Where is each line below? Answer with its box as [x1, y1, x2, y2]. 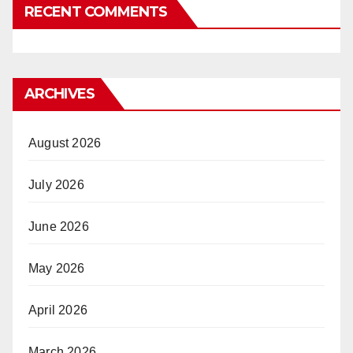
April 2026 [28, 303, 87, 318]
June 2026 [28, 220, 89, 234]
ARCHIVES [24, 85, 95, 103]
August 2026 [28, 136, 102, 150]
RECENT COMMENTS [24, 3, 168, 21]
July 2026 [28, 178, 84, 192]
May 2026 [28, 262, 85, 276]
